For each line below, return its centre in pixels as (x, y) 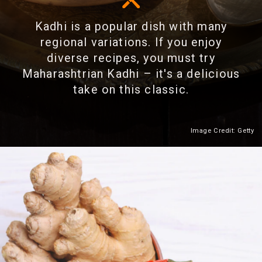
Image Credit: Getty (222, 131)
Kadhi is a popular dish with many (131, 26)
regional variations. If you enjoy (131, 42)
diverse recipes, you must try (131, 58)
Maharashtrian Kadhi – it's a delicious (131, 74)
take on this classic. (131, 89)
